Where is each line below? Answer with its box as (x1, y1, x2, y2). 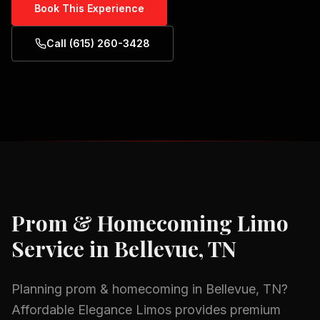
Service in (11, 234, 114, 263)
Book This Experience (34, 2, 144, 14)
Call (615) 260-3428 (46, 37, 150, 49)
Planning (11, 281, 66, 296)
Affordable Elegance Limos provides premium (11, 302, 281, 317)
